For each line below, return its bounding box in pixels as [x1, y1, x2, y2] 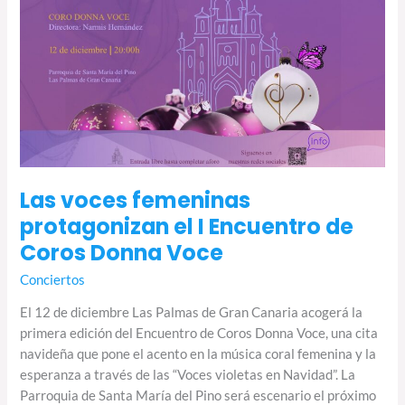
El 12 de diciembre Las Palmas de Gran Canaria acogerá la [20, 305, 363, 321]
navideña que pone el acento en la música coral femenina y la [20, 346, 377, 363]
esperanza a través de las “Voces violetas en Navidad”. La [20, 367, 356, 383]
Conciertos [20, 271, 86, 287]
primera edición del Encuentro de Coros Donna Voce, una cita [20, 325, 379, 342]
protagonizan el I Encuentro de [20, 212, 354, 242]
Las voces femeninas [20, 185, 251, 216]
